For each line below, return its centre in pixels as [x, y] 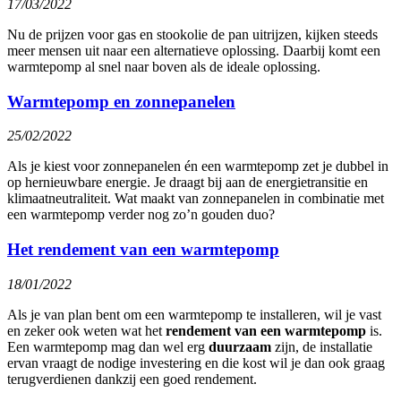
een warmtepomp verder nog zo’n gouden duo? [141, 215]
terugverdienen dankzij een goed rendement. [132, 379]
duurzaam [240, 346]
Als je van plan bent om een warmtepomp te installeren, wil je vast [194, 314]
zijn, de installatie [322, 346]
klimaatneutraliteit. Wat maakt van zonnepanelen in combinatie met [196, 199]
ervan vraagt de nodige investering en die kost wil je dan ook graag [196, 363]
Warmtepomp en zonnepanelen [121, 101]
